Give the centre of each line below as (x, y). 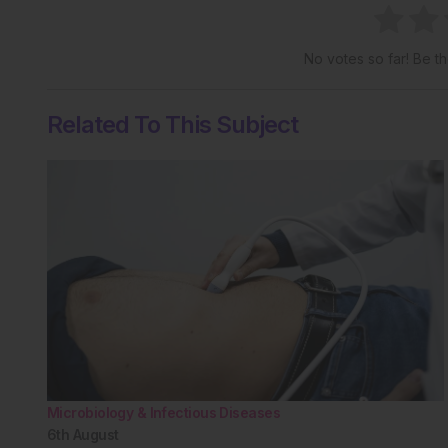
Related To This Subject (172, 125)
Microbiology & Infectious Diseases (163, 412)
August (95, 434)
